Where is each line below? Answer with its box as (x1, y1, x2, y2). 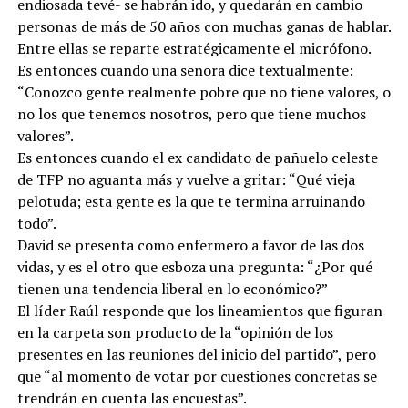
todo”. (16, 212, 56, 233)
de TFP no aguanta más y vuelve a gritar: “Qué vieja (16, 168, 355, 189)
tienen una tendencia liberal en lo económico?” (16, 278, 328, 299)
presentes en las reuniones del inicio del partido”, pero (16, 343, 376, 364)
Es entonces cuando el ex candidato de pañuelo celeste (16, 147, 378, 168)
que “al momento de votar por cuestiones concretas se (16, 365, 377, 386)
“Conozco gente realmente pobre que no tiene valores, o (16, 81, 391, 102)
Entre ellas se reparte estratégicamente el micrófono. (16, 37, 372, 58)
